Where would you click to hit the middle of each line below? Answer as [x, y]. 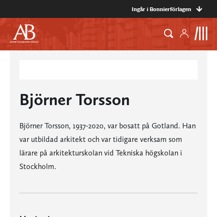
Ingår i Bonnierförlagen [162, 9]
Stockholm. [38, 166]
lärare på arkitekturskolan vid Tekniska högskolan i [101, 153]
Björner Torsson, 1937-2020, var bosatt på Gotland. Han [108, 126]
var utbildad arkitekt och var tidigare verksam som [101, 139]
